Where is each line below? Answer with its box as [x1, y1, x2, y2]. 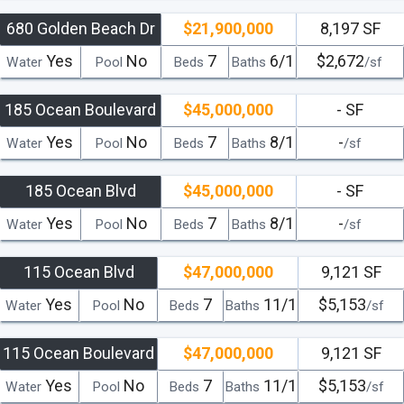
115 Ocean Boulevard [3, 343, 155, 363]
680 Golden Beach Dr [5, 18, 155, 38]
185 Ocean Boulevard [5, 99, 157, 119]
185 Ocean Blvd [24, 180, 136, 200]
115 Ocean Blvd [23, 262, 134, 281]
